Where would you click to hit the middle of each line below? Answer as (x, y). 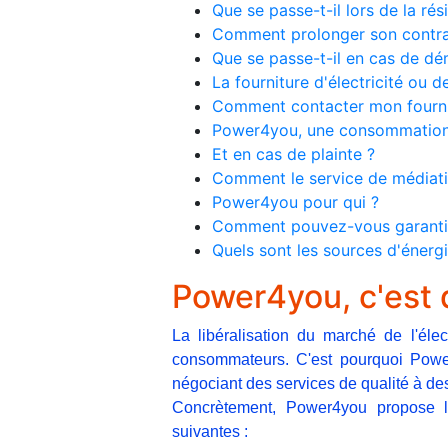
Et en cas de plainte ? (293, 153)
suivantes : (210, 431)
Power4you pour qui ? (295, 201)
